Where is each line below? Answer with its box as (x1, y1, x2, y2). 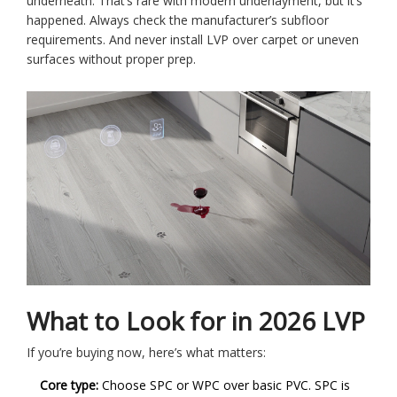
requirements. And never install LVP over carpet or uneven (27, 31, 359, 49)
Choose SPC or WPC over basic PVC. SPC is (98, 376, 350, 393)
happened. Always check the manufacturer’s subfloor (27, 12, 329, 29)
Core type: (40, 376, 98, 393)
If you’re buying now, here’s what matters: (27, 343, 266, 361)
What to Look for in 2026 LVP (27, 303, 365, 338)
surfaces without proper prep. (27, 51, 196, 68)
